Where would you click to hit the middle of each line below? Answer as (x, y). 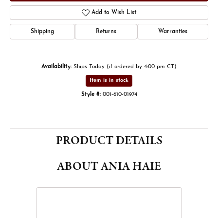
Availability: (56, 67)
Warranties (173, 32)
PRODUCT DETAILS (109, 141)
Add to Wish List (114, 13)
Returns (106, 32)
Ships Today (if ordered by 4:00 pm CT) (125, 67)
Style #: (91, 94)
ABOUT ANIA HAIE (109, 167)
